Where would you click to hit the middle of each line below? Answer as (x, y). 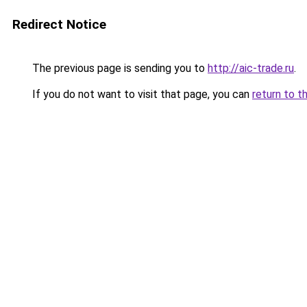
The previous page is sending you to (119, 68)
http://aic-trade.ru (251, 68)
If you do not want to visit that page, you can (141, 94)
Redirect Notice (59, 24)
